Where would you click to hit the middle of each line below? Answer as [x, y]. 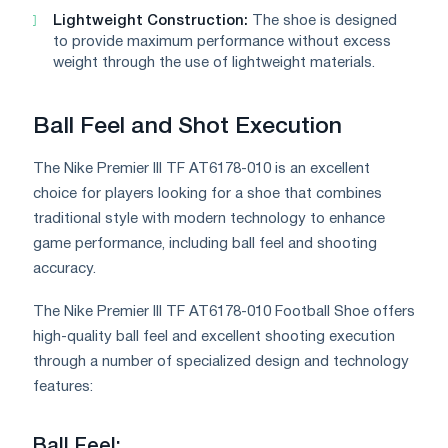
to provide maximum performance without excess [222, 41]
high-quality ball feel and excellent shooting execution [214, 336]
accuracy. [64, 268]
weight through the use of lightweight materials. [214, 62]
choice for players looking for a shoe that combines [207, 193]
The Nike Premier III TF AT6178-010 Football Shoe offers [224, 311]
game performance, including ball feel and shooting [205, 243]
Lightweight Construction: [150, 20]
